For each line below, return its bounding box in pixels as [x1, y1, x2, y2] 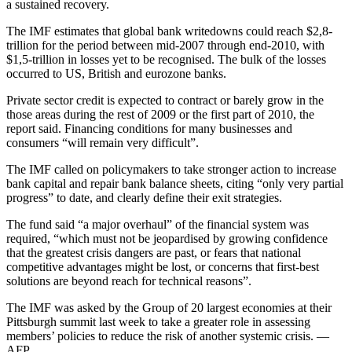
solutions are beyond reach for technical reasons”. [6, 274, 251, 288]
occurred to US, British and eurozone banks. [6, 67, 226, 81]
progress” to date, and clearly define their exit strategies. [6, 191, 282, 205]
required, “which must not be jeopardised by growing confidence [6, 232, 328, 246]
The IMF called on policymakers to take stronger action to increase [6, 163, 336, 177]
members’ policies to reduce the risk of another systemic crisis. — [6, 329, 329, 343]
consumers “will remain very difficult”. [6, 136, 199, 150]
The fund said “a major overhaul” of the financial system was [6, 218, 309, 232]
